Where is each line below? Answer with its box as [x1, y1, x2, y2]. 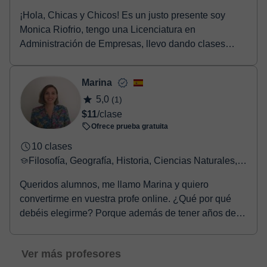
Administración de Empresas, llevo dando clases [20, 39, 225, 49]
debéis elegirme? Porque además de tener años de [20, 208, 236, 218]
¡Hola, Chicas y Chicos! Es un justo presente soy [20, 10, 225, 20]
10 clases [32, 141, 72, 151]
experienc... [20, 222, 69, 232]
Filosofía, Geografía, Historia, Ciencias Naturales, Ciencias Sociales [237, 156, 247, 166]
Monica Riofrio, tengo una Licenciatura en [20, 24, 195, 35]
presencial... [20, 53, 71, 63]
